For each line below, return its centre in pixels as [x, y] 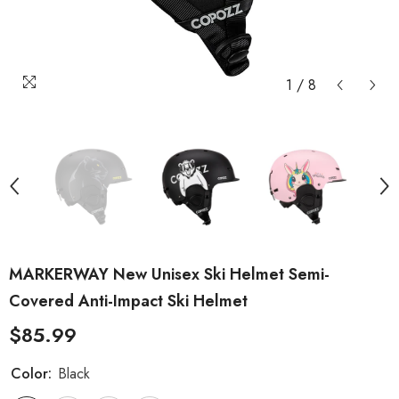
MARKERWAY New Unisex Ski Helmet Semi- [169, 274]
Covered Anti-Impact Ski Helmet [128, 301]
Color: [33, 374]
